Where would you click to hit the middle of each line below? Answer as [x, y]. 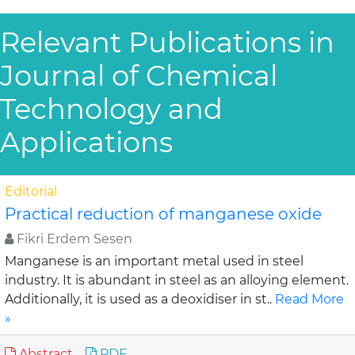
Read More [309, 299]
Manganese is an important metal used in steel [154, 261]
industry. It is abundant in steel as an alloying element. [177, 280]
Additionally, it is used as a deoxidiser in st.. [140, 299]
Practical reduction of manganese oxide [163, 214]
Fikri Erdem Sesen [73, 239]
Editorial [31, 191]
